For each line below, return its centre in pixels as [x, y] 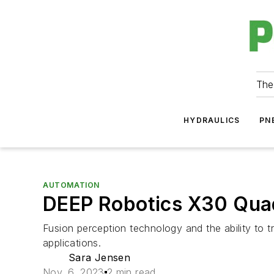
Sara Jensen [99, 257]
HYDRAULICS [212, 120]
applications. [72, 243]
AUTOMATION [71, 185]
